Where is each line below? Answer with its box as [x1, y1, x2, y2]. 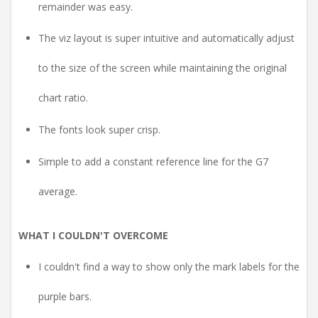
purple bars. [38, 289, 92, 303]
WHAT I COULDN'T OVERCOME [18, 228, 168, 242]
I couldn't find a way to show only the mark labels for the [38, 259, 300, 273]
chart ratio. [38, 91, 88, 105]
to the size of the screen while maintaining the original [38, 61, 287, 75]
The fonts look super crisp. [38, 123, 160, 137]
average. [38, 184, 77, 198]
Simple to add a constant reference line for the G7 [38, 154, 268, 168]
